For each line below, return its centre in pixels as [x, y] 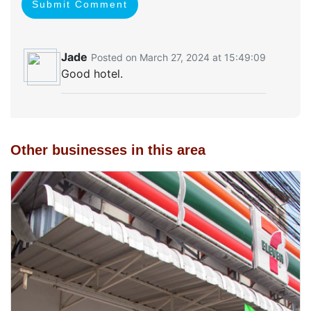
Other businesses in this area [108, 150]
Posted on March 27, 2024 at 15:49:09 [178, 58]
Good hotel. [92, 74]
